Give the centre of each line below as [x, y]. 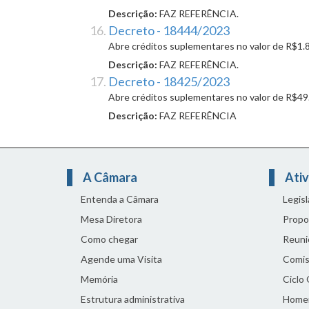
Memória [99, 279]
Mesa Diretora [111, 219]
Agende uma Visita [121, 259]
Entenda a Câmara [120, 199]
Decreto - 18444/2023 [169, 31]
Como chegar [109, 239]
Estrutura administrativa [133, 299]
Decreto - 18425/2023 [169, 82]
